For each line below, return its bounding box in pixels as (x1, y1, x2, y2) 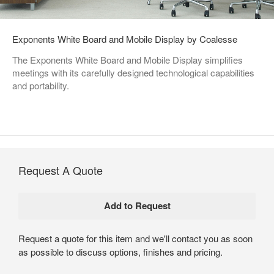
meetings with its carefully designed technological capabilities (12, 65, 254, 79)
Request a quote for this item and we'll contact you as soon (18, 231, 253, 245)
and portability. (12, 78, 69, 92)
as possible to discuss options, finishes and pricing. (18, 245, 223, 258)
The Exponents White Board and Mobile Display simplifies (12, 53, 243, 66)
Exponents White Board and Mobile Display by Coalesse (12, 32, 237, 45)
